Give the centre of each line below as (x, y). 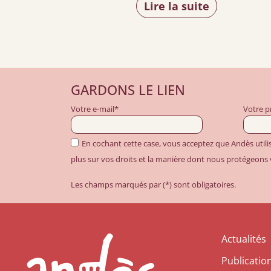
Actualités (244, 239)
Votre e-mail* (95, 109)
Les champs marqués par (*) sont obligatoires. (153, 184)
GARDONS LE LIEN (128, 90)
